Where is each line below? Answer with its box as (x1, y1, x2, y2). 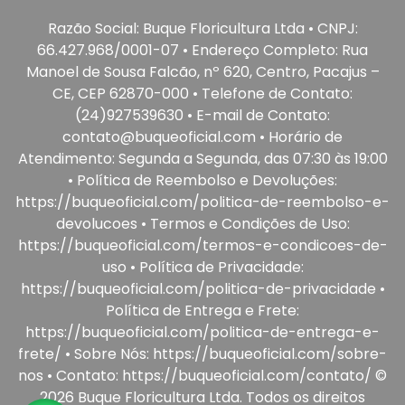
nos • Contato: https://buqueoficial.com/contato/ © (18, 364, 387, 386)
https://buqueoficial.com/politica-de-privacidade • (20, 278, 385, 299)
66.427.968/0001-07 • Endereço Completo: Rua (37, 39, 368, 61)
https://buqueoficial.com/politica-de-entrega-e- (25, 321, 380, 343)
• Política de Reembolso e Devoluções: (68, 169, 337, 191)
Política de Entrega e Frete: (106, 299, 299, 321)
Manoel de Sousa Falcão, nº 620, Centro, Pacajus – (25, 61, 380, 82)
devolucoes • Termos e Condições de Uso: (55, 212, 350, 234)
